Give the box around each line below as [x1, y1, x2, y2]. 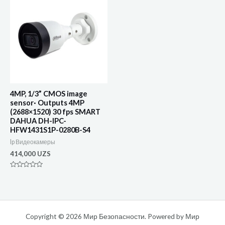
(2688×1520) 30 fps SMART [10, 107, 100, 117]
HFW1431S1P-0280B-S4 [10, 126, 90, 135]
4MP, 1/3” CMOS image [10, 89, 87, 98]
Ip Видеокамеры [10, 138, 55, 146]
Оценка [10, 170, 31, 177]
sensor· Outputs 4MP [10, 98, 84, 107]
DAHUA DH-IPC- [10, 117, 66, 126]
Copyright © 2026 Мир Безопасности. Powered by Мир [26, 212, 199, 221]
